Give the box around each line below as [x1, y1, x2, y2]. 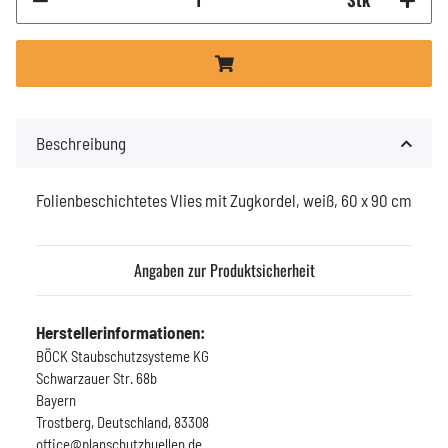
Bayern [36, 390, 76, 409]
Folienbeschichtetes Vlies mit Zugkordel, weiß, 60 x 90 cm [36, 189, 412, 210]
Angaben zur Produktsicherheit [133, 257, 315, 282]
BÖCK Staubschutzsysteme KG [36, 346, 209, 365]
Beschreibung [36, 132, 126, 153]
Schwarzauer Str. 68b [36, 368, 157, 387]
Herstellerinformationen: [36, 321, 205, 342]
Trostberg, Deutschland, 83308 [36, 412, 209, 431]
